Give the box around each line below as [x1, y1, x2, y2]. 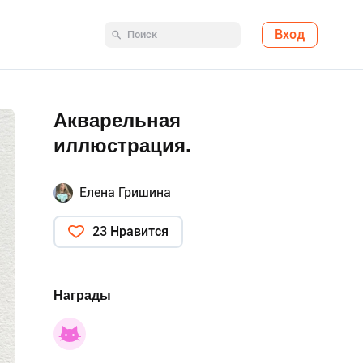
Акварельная [53, 109, 181, 132]
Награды [53, 288, 111, 303]
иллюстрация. [53, 135, 191, 157]
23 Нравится [92, 224, 169, 239]
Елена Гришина [79, 185, 171, 200]
